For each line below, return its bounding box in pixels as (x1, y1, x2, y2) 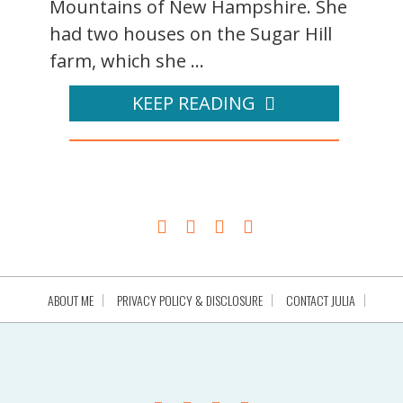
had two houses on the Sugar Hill (49, 21, 332, 46)
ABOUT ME (47, 290, 94, 309)
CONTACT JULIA (285, 290, 355, 309)
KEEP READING (132, 90, 255, 115)
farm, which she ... (49, 48, 204, 73)
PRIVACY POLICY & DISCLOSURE (116, 290, 263, 309)
